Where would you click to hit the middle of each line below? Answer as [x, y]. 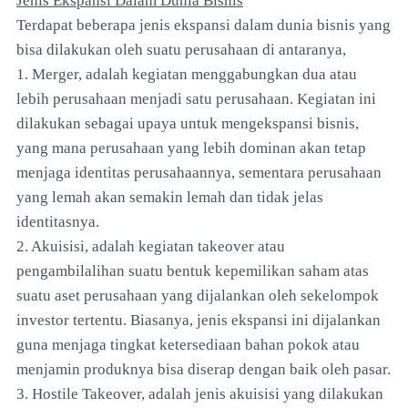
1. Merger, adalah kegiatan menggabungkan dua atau [187, 74]
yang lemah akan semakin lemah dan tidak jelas [170, 197]
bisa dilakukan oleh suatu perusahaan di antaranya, [181, 49]
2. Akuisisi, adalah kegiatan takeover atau [151, 246]
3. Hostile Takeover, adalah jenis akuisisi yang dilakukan [200, 393]
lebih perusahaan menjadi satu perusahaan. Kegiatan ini [196, 98]
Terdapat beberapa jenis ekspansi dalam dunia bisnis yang [204, 25]
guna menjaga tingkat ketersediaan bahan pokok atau [188, 344]
